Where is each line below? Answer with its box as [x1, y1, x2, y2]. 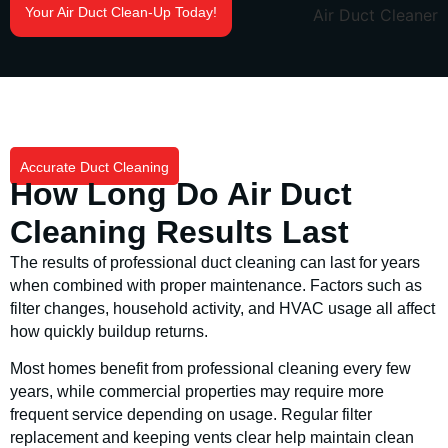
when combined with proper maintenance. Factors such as [10, 276, 422, 294]
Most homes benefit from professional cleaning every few [10, 360, 411, 378]
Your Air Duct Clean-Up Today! [25, 3, 217, 20]
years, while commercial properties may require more [10, 383, 384, 401]
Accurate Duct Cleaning [20, 158, 169, 175]
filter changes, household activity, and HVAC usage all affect [10, 299, 435, 317]
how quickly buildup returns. [10, 322, 208, 340]
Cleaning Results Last [10, 213, 349, 250]
